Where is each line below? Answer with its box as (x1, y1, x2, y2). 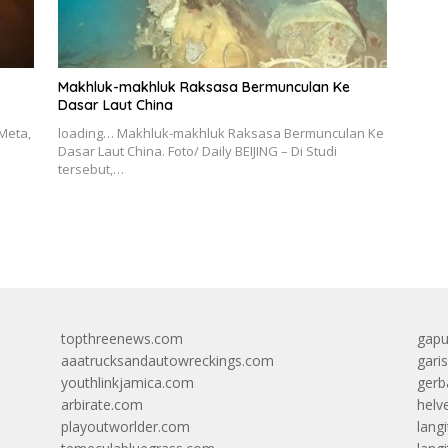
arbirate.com (60, 395, 143, 415)
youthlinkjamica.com (60, 373, 194, 393)
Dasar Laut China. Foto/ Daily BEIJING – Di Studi (57, 142, 337, 161)
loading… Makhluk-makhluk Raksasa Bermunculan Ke (57, 124, 384, 143)
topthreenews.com (60, 329, 183, 349)
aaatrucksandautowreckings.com (60, 351, 274, 371)
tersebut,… (57, 160, 124, 179)
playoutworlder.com (60, 417, 190, 437)
